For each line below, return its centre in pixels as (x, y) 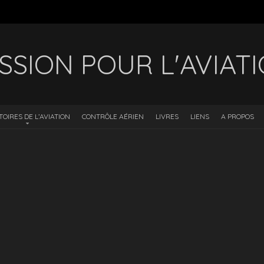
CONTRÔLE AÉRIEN (113, 116)
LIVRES (167, 116)
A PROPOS (237, 116)
